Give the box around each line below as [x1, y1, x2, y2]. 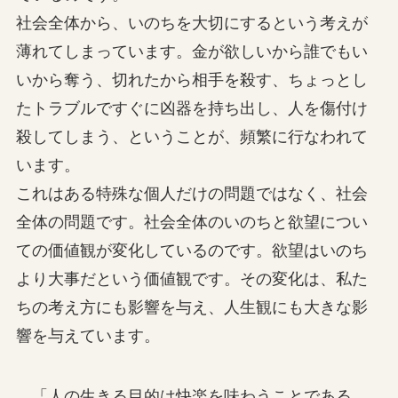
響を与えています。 [15, 326, 160, 345]
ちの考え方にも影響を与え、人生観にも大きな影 [15, 298, 368, 316]
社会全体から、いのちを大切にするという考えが [15, 13, 368, 32]
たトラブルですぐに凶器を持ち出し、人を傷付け [15, 99, 368, 117]
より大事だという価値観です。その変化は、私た [15, 269, 368, 288]
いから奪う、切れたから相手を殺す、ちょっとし [15, 70, 368, 89]
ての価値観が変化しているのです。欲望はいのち [15, 241, 368, 259]
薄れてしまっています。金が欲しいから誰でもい [15, 42, 368, 60]
